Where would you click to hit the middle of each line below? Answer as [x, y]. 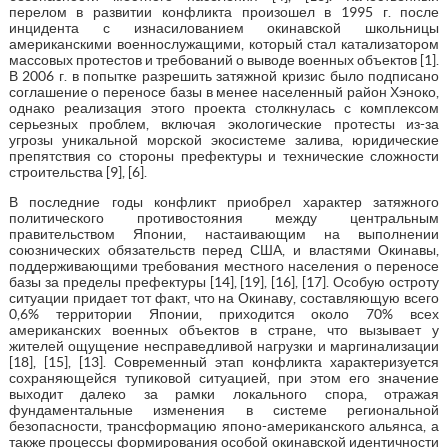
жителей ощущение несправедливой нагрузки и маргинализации [224, 345]
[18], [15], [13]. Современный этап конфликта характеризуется [224, 361]
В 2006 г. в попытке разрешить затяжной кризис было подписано [224, 75]
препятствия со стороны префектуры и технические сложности [224, 155]
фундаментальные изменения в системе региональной [224, 409]
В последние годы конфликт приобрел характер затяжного [224, 201]
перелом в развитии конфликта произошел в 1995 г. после [224, 11]
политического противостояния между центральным [224, 217]
